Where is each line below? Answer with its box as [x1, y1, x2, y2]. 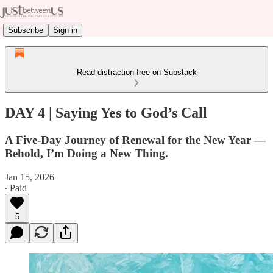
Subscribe [8, 25, 43, 35]
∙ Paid [5, 182, 27, 193]
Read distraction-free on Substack [76, 68, 197, 77]
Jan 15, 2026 [5, 171, 54, 182]
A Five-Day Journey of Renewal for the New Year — [5, 133, 266, 146]
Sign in [53, 25, 77, 35]
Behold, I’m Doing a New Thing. [5, 146, 168, 160]
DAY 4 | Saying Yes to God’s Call [5, 104, 207, 121]
